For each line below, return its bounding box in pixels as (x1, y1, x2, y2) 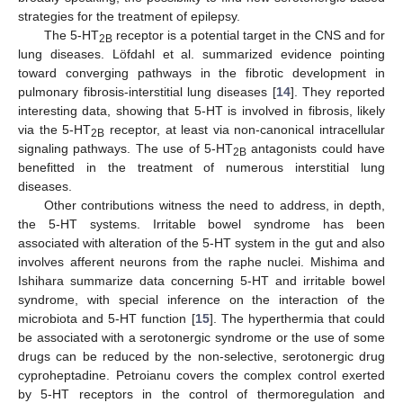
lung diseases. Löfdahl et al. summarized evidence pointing (18, 47, 385, 62)
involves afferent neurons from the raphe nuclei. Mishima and (18, 255, 385, 270)
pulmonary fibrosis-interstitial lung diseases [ (18, 85, 276, 100)
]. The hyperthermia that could (209, 311, 385, 327)
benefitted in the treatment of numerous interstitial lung (18, 160, 385, 175)
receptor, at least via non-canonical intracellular (104, 122, 385, 138)
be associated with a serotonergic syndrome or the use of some (18, 330, 385, 345)
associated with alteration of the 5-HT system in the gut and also (18, 236, 385, 251)
